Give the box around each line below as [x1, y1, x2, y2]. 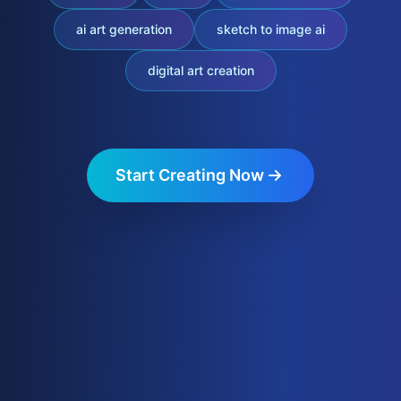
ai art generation [76, 21, 172, 37]
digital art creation [147, 63, 254, 78]
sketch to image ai [217, 21, 325, 37]
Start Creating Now [115, 166, 264, 184]
